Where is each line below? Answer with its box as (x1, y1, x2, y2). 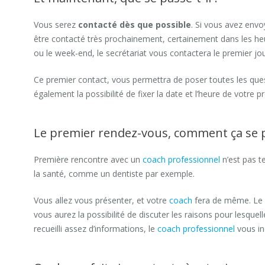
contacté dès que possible (78, 19, 191, 30)
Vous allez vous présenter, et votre (34, 195, 169, 206)
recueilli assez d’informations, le (34, 223, 157, 234)
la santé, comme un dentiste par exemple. (34, 168, 195, 179)
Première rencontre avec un (34, 154, 143, 165)
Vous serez (34, 19, 78, 30)
